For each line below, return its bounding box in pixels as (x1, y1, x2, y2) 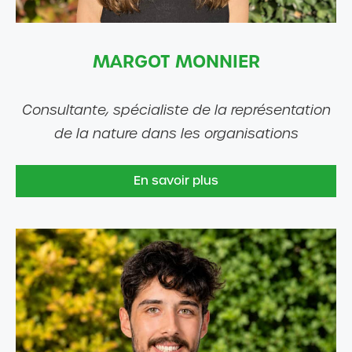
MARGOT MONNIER (92, 49, 260, 73)
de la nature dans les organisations (53, 124, 299, 142)
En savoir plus (134, 173, 218, 189)
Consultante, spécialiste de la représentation (21, 101, 331, 119)
